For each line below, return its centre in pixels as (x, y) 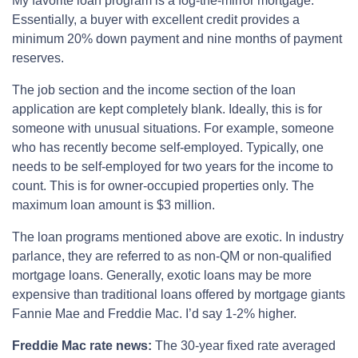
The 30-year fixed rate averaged (244, 346)
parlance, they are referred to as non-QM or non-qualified (172, 257)
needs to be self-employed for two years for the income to (173, 167)
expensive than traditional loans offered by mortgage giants (179, 295)
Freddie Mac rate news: (82, 346)
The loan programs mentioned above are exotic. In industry (178, 237)
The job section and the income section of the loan (154, 90)
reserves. (38, 58)
